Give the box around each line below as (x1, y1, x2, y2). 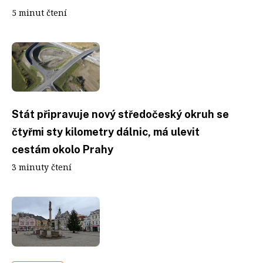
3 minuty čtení (12, 161, 72, 173)
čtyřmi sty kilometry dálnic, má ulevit (12, 126, 200, 138)
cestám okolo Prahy (12, 143, 113, 156)
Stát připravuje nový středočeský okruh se (12, 108, 229, 120)
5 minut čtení (12, 6, 67, 18)
